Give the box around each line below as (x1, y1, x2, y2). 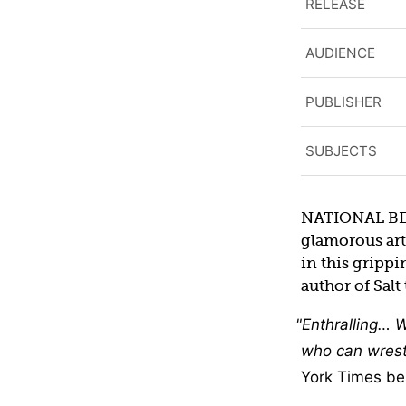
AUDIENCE (305, 43, 375, 62)
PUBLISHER (305, 92, 382, 111)
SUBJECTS (305, 141, 377, 159)
